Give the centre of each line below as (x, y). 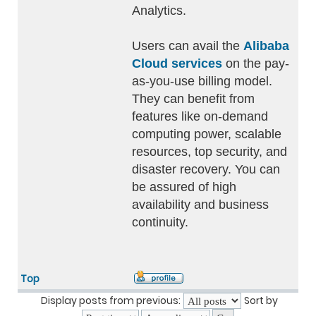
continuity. (160, 222)
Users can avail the (188, 46)
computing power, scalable (207, 134)
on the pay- (256, 63)
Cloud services (177, 63)
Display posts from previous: (111, 300)
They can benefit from (193, 99)
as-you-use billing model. (202, 81)
